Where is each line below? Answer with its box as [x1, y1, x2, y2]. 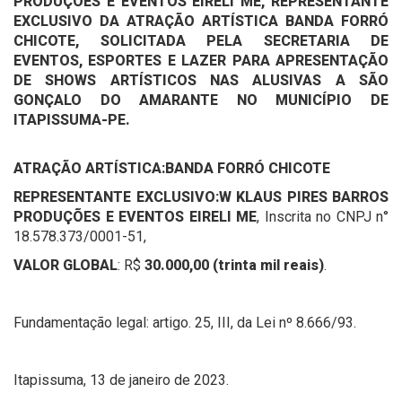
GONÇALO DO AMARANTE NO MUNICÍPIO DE [13, 92, 389, 109]
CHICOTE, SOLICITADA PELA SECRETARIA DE [13, 32, 389, 49]
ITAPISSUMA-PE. [13, 111, 130, 128]
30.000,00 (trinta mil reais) [144, 257, 324, 274]
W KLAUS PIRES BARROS [218, 188, 389, 205]
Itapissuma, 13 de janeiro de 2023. [13, 371, 229, 389]
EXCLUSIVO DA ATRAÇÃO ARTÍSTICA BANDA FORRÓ [13, 13, 389, 30]
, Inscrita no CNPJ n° [257, 208, 389, 225]
